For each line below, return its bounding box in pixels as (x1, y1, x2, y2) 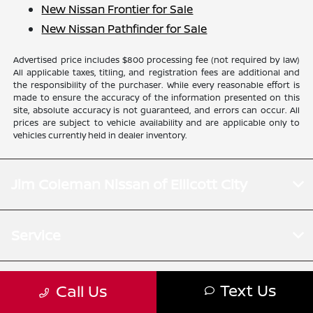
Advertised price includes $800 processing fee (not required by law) (13, 53, 300, 66)
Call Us (56, 280, 107, 302)
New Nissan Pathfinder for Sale (41, 20, 208, 36)
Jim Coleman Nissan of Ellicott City (11, 174, 247, 194)
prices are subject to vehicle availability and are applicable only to (13, 116, 300, 129)
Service (11, 225, 61, 245)
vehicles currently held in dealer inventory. (13, 129, 187, 141)
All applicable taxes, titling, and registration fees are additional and (13, 66, 300, 78)
